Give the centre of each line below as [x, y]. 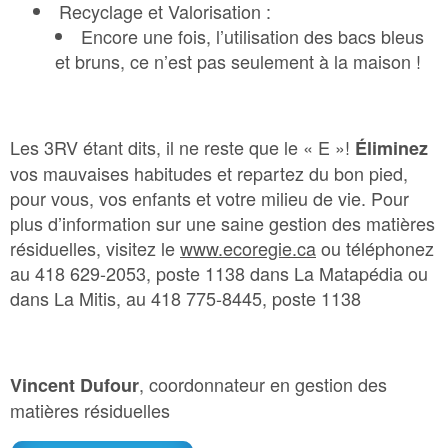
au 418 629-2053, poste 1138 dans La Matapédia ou [219, 273]
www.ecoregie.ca [248, 248]
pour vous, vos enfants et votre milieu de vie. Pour [209, 198]
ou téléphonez [375, 248]
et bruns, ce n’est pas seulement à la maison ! [238, 61]
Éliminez [391, 148]
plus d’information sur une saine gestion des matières [222, 223]
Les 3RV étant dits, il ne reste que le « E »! [182, 147]
